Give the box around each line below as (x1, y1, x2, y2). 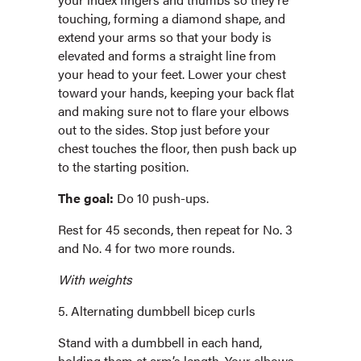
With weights (58, 270, 132, 289)
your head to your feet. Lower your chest (58, 64, 286, 84)
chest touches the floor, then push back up (58, 139, 297, 158)
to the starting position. (58, 157, 189, 176)
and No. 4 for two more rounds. (58, 239, 234, 258)
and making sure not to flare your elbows (58, 102, 289, 121)
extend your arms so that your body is (58, 27, 272, 47)
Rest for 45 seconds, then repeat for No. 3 (58, 220, 293, 239)
